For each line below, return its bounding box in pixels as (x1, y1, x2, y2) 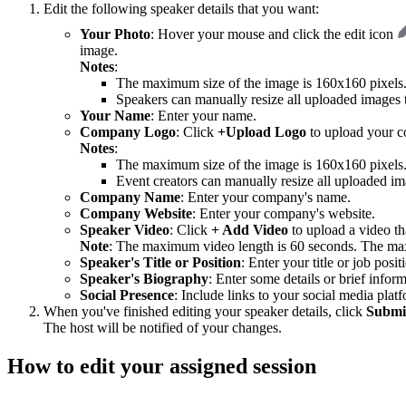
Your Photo (80, 26, 150, 43)
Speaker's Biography (80, 271, 208, 287)
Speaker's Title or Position (80, 255, 241, 271)
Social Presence (80, 287, 174, 304)
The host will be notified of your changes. (43, 320, 282, 336)
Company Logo (80, 124, 176, 140)
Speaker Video (80, 222, 169, 238)
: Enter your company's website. (192, 206, 375, 222)
